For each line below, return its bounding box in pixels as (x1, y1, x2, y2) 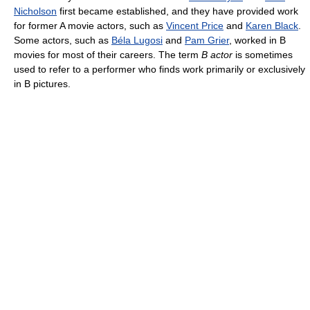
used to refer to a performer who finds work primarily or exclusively (14, 64, 305, 75)
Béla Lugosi (111, 35, 163, 46)
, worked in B (229, 35, 286, 46)
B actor (201, 49, 232, 61)
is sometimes (232, 49, 293, 61)
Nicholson (14, 6, 57, 17)
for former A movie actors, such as (14, 20, 166, 32)
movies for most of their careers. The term (14, 49, 201, 61)
